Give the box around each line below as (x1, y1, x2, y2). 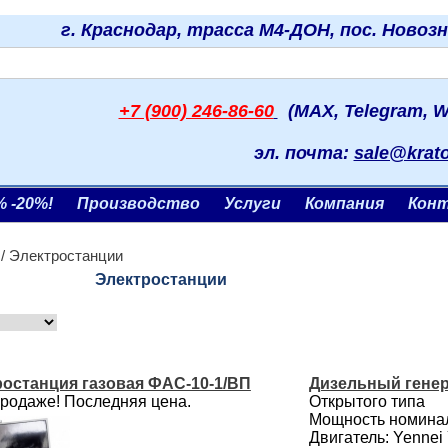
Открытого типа (308, 393, 425, 410)
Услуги (224, 195, 281, 212)
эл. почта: (253, 143, 354, 163)
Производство (77, 195, 200, 212)
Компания (305, 195, 384, 212)
